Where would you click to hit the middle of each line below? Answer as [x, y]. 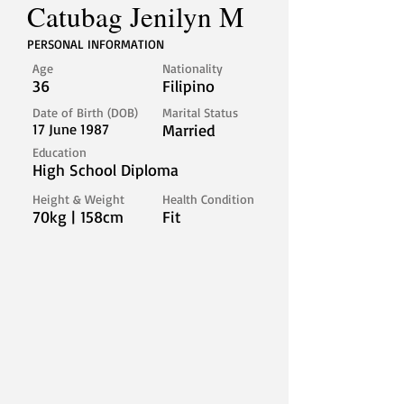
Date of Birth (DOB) [85, 112]
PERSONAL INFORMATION [96, 44]
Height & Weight [78, 199]
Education [60, 152]
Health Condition [208, 199]
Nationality [193, 68]
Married [189, 130]
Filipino [188, 86]
